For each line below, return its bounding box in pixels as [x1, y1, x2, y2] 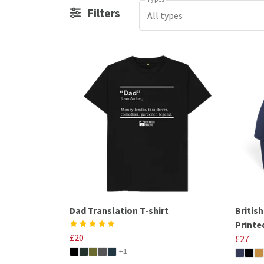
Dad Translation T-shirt [70, 204, 169, 216]
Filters [85, 6, 121, 20]
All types [147, 9, 183, 21]
